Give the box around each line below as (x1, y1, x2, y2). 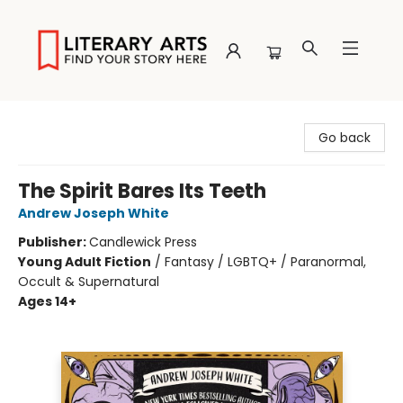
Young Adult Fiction (18, 253, 151, 271)
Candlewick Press (89, 233, 197, 251)
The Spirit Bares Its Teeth (18, 177, 266, 205)
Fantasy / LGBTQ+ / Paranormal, (165, 253, 366, 271)
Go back (318, 129, 371, 147)
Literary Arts (13, 109, 87, 127)
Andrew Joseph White (18, 204, 169, 222)
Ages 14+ (18, 292, 76, 310)
